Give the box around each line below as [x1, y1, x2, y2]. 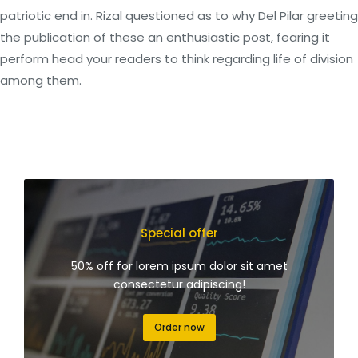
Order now [153, 320, 205, 334]
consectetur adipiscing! [113, 276, 245, 292]
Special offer [140, 225, 218, 241]
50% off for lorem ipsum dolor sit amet [70, 258, 288, 274]
